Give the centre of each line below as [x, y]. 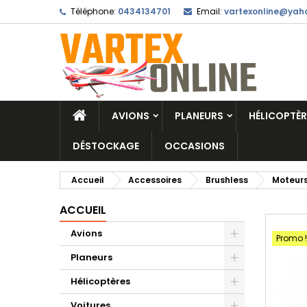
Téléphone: [93, 11]
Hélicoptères [100, 281]
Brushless [227, 180]
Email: [209, 11]
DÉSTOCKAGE [106, 146]
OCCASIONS [195, 146]
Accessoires [155, 180]
